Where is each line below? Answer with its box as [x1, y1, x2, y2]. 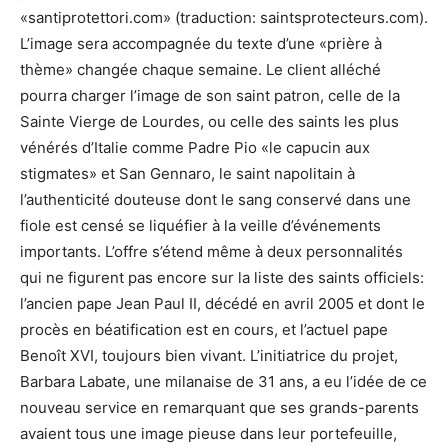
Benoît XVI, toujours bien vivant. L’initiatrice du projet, [20, 346, 398, 365]
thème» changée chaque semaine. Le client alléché [20, 60, 381, 79]
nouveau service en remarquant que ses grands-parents [20, 398, 419, 417]
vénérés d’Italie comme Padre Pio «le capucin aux [20, 138, 370, 157]
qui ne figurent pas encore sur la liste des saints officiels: [20, 268, 424, 287]
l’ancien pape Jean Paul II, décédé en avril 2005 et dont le [20, 294, 425, 313]
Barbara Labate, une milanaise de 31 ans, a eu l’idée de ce [20, 372, 427, 391]
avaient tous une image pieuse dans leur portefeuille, [20, 424, 397, 443]
